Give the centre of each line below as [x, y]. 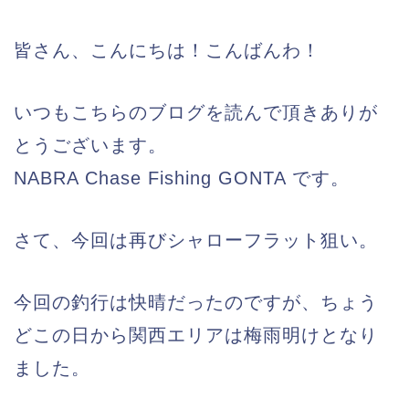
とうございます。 [90, 145]
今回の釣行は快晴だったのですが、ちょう [196, 302]
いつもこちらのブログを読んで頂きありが [196, 112]
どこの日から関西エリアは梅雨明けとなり [196, 335]
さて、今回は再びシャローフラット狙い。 [196, 240]
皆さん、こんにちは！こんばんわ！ [167, 50]
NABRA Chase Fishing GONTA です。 [182, 178]
